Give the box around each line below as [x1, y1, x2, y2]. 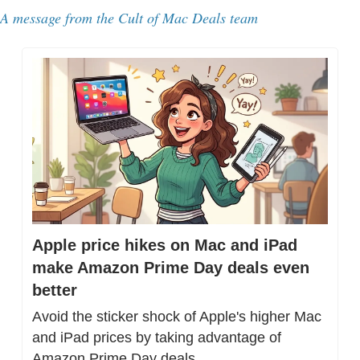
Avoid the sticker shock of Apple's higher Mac [32, 308, 321, 325]
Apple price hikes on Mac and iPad [32, 235, 297, 254]
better [32, 280, 77, 299]
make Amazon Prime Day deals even [32, 258, 309, 276]
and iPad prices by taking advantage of [32, 329, 281, 346]
